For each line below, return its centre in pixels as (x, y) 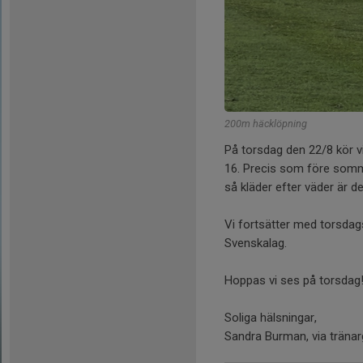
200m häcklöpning (266, 124)
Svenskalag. (257, 243)
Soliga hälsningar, (271, 318)
